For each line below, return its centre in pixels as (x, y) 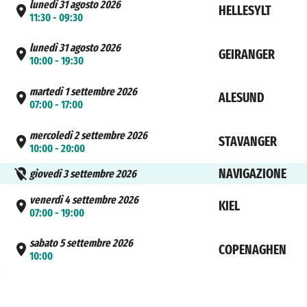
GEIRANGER (246, 54)
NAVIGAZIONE (252, 174)
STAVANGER (247, 142)
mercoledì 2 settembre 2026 (89, 135)
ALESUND (241, 98)
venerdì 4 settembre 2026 (84, 199)
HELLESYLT (245, 11)
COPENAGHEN (252, 249)
